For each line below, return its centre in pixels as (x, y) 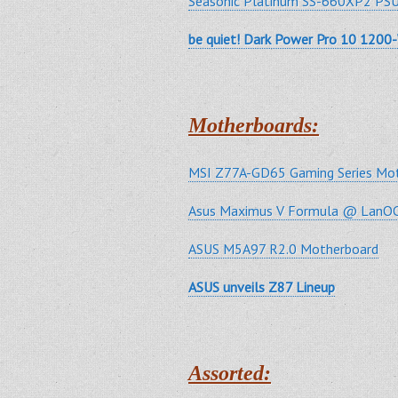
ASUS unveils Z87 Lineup (262, 287)
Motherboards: (254, 125)
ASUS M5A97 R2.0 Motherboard (283, 248)
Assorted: (230, 373)
